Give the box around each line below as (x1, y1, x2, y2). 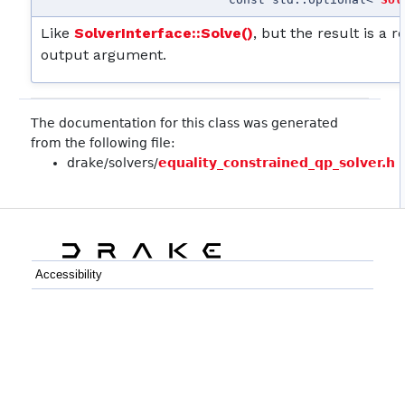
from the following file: (31, 136, 176, 151)
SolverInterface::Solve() (74, 24, 254, 42)
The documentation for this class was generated (31, 116, 339, 131)
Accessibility (35, 267, 102, 281)
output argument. (41, 46, 167, 64)
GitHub (49, 348, 85, 363)
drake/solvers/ (67, 155, 159, 171)
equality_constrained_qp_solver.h (158, 155, 396, 171)
